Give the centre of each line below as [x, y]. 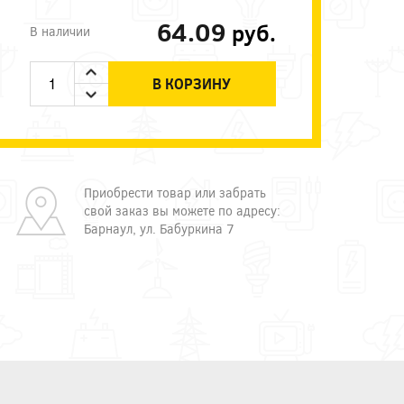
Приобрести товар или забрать [174, 192]
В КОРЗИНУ [192, 84]
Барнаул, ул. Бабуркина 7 [159, 228]
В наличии [60, 31]
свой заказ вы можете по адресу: [182, 210]
